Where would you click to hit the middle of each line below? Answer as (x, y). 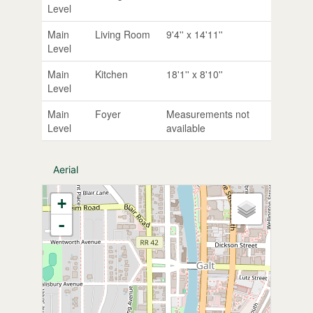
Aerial (65, 169)
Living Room (122, 34)
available (185, 128)
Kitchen (111, 74)
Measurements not (208, 114)
